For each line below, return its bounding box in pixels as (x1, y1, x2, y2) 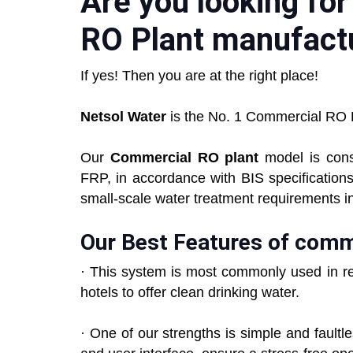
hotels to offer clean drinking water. (80, 284, 299, 301)
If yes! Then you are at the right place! (80, 68, 318, 84)
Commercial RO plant (110, 150, 266, 166)
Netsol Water (80, 109, 166, 125)
